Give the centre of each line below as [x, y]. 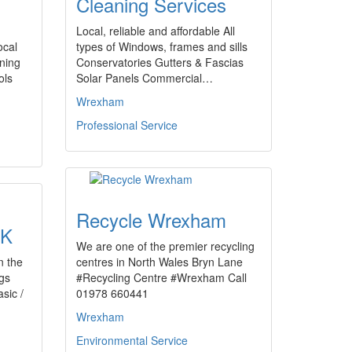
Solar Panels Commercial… [145, 78]
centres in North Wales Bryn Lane [159, 262]
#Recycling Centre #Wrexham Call [161, 277]
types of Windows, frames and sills [162, 46]
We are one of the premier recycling [165, 246]
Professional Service [127, 125]
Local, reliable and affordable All [156, 31]
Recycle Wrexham [151, 220]
